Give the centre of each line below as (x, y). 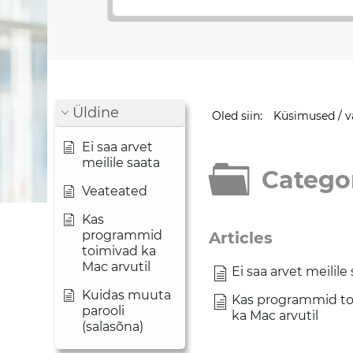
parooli (103, 311)
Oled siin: (238, 116)
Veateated (115, 191)
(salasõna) (113, 327)
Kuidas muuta (126, 295)
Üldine (96, 113)
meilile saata (121, 163)
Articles (240, 238)
